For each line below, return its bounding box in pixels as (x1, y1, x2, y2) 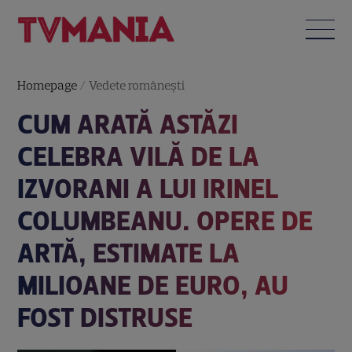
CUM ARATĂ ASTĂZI (17, 108, 239, 141)
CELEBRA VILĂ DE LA (17, 140, 260, 173)
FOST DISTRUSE (17, 301, 193, 334)
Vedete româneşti (89, 77, 185, 93)
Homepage (17, 77, 78, 93)
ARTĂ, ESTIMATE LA (17, 236, 240, 269)
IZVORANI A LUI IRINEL (17, 172, 279, 205)
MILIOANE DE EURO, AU (17, 269, 289, 302)
